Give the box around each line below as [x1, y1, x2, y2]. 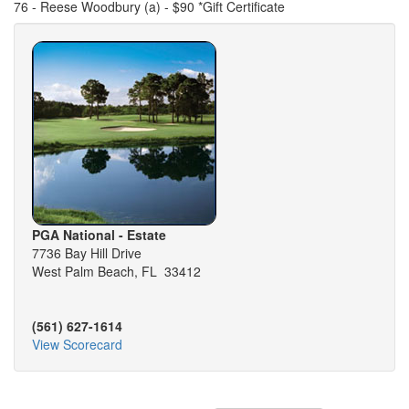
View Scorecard [32, 335, 122, 354]
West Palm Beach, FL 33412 [32, 262, 201, 281]
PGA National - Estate [32, 225, 166, 245]
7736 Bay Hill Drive [32, 244, 142, 263]
